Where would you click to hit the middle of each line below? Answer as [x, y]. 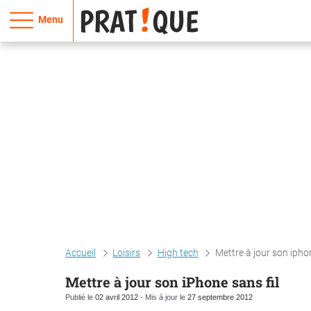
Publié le [80, 297]
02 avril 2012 [117, 297]
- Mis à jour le [163, 297]
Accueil [81, 253]
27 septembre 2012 [220, 297]
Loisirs [127, 253]
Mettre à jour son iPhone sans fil [172, 282]
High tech [178, 253]
